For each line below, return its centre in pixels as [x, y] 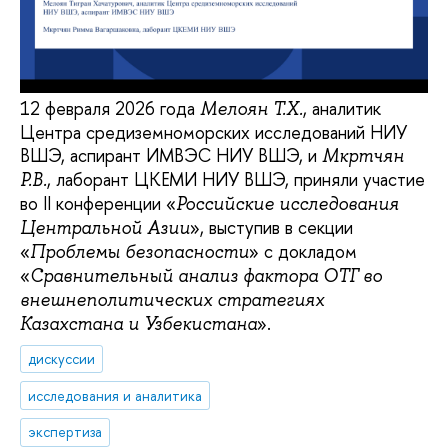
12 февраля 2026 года [110, 109]
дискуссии [62, 358]
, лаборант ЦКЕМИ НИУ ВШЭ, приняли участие [236, 180]
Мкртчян [363, 156]
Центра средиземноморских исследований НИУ [213, 133]
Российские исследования [287, 204]
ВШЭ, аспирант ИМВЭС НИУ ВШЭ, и [171, 156]
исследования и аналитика [115, 395]
